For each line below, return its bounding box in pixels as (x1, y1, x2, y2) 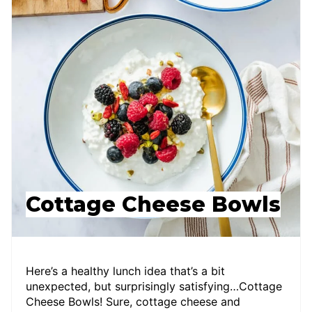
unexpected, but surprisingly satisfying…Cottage (26, 279, 282, 294)
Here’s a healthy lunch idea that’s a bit (26, 264, 225, 279)
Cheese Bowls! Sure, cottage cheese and (26, 295, 240, 309)
